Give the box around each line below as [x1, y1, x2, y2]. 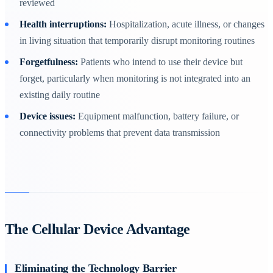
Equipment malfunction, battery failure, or [76, 110, 239, 121]
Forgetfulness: [19, 56, 78, 67]
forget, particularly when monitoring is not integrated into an [19, 73, 250, 83]
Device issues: [19, 110, 76, 121]
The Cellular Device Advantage [5, 221, 190, 237]
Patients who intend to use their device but [78, 56, 243, 67]
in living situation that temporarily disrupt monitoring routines [19, 35, 255, 46]
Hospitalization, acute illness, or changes [107, 18, 264, 29]
